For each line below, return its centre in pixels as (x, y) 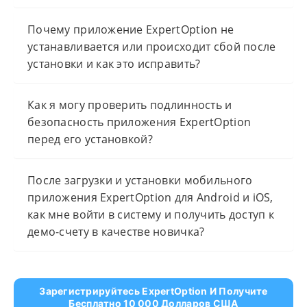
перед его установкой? (90, 139)
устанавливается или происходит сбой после (152, 47)
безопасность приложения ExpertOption (139, 122)
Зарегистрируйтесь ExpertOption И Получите (153, 291)
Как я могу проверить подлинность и (130, 105)
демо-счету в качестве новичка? (116, 232)
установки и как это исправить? (114, 64)
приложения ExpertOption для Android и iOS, (150, 198)
